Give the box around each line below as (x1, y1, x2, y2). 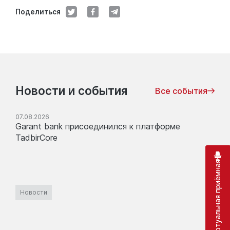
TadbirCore (15, 132, 57, 143)
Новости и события (15, 83, 127, 98)
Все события (155, 85, 207, 96)
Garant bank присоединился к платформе (15, 121, 180, 131)
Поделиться (15, 7, 61, 16)
